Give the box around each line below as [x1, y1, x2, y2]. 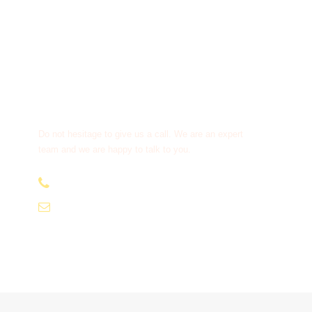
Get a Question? [38, 95, 153, 112]
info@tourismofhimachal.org [60, 201, 197, 213]
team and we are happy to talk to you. [38, 143, 192, 155]
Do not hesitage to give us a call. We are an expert [38, 128, 244, 139]
